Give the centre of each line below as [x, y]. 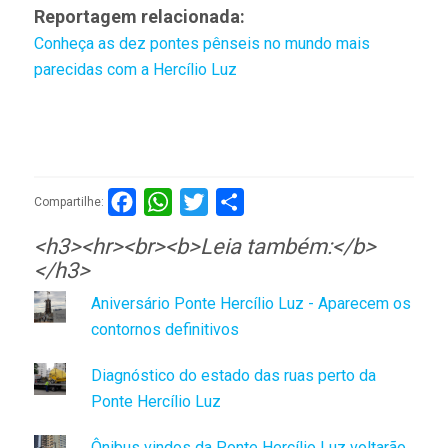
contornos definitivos [164, 330]
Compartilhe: [68, 201]
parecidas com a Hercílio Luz [135, 70]
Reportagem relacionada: [139, 17]
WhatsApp [207, 202]
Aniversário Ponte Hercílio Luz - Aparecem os [250, 304]
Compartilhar [287, 202]
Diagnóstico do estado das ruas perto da [233, 376]
